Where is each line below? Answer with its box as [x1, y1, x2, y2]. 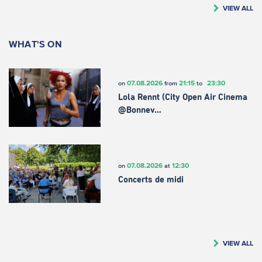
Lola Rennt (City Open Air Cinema [118, 93, 247, 102]
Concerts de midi [118, 175, 184, 185]
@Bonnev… [118, 106, 161, 115]
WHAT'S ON [9, 38, 62, 49]
